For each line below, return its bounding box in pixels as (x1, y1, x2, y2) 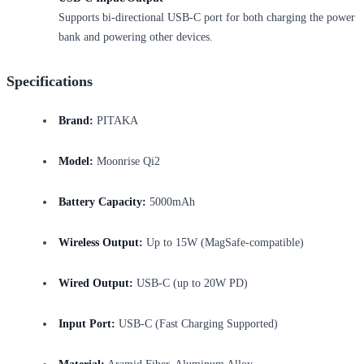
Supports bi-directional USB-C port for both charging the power (58, 11, 355, 24)
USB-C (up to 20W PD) (133, 277, 248, 290)
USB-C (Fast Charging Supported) (115, 318, 278, 331)
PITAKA (93, 115, 138, 128)
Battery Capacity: (58, 196, 146, 209)
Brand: (58, 115, 93, 128)
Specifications (6, 73, 93, 90)
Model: (58, 155, 93, 168)
